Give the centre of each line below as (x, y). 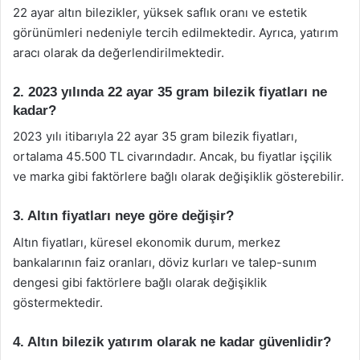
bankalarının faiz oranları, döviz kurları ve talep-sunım (165, 262)
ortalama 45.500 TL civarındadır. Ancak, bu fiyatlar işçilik (172, 156)
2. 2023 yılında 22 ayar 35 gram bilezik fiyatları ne (170, 92)
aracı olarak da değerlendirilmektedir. (119, 52)
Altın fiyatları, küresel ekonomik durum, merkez (147, 242)
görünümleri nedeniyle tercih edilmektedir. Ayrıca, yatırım (176, 32)
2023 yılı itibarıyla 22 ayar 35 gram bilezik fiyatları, (155, 136)
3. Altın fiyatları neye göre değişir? (123, 216)
